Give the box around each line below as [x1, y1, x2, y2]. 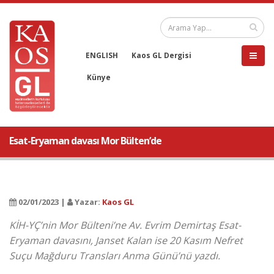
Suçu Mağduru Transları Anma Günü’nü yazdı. [9, 249, 220, 262]
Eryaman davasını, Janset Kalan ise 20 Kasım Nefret [9, 234, 243, 247]
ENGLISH [86, 50, 118, 60]
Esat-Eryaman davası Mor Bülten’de [9, 134, 161, 147]
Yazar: [73, 196, 102, 207]
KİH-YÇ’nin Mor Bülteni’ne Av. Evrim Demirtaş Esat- [9, 218, 241, 232]
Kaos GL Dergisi [131, 50, 191, 60]
